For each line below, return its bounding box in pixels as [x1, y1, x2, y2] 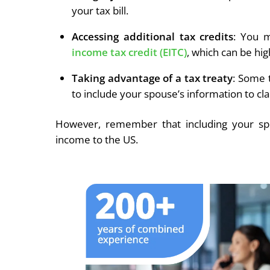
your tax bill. [72, 3, 129, 17]
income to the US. [55, 132, 138, 146]
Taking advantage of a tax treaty [72, 71, 233, 85]
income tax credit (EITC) [72, 45, 187, 59]
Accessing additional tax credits [72, 29, 234, 43]
